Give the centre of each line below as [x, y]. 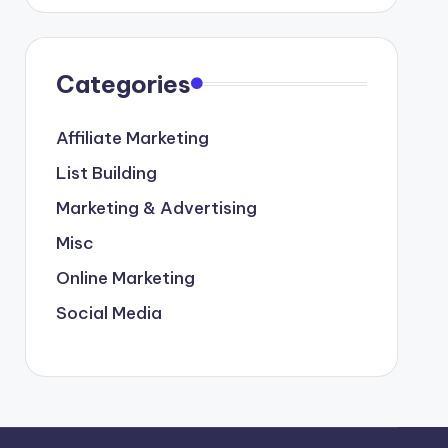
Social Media [108, 312]
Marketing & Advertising [156, 207]
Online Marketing [125, 277]
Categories [123, 83]
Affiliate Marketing [132, 137]
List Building [106, 172]
